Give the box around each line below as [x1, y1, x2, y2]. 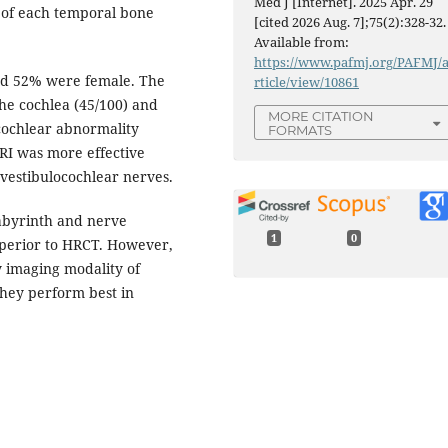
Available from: [254, 33, 350, 52]
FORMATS [268, 122, 333, 139]
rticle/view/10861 [254, 73, 360, 92]
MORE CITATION [268, 108, 375, 125]
